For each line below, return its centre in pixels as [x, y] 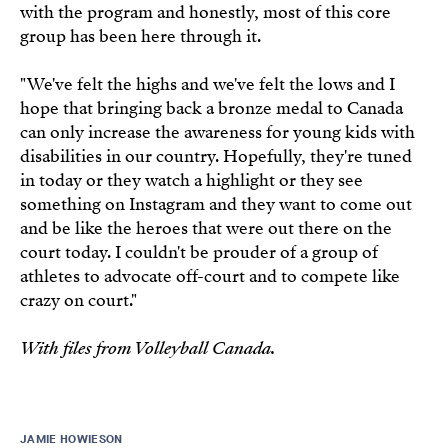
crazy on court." [78, 300]
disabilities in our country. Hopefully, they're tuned [215, 156]
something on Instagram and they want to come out [215, 204]
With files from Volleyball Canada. [147, 348]
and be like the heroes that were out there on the [205, 228]
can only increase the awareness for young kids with [217, 132]
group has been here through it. [140, 36]
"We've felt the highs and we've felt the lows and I [207, 84]
